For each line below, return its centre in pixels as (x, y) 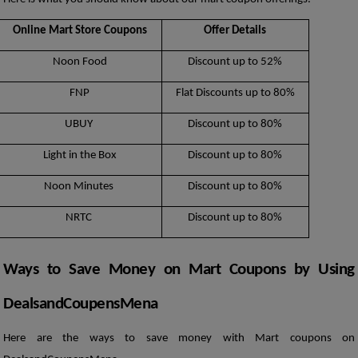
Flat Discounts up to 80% (235, 93)
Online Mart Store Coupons (80, 30)
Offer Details (235, 30)
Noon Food (80, 62)
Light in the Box (80, 155)
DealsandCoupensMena (81, 304)
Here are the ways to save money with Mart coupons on (179, 339)
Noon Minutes (80, 186)
